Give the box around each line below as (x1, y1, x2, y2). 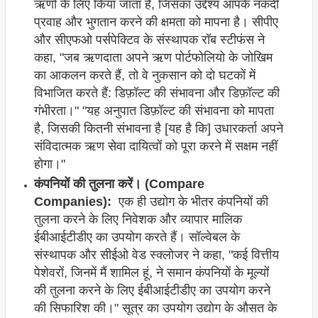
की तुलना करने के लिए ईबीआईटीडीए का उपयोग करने (33, 283, 270, 298)
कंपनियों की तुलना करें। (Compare (33, 177, 204, 192)
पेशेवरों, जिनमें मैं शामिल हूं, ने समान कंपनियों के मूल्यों (33, 265, 269, 280)
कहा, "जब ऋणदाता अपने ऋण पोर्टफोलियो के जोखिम (33, 50, 273, 65)
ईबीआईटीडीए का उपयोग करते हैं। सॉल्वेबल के (33, 230, 240, 245)
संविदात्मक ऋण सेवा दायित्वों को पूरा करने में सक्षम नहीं (33, 139, 278, 154)
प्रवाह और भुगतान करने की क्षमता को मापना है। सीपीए (33, 15, 278, 30)
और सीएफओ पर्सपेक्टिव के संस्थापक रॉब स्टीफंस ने (33, 33, 265, 48)
